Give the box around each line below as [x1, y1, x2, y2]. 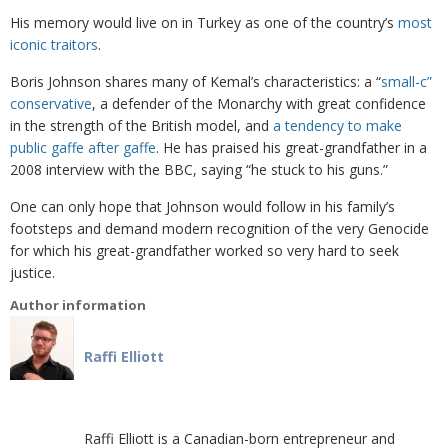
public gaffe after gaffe [10, 138, 156, 157]
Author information [10, 296, 146, 314]
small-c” [381, 72, 432, 91]
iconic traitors [10, 35, 98, 54]
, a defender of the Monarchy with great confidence [92, 94, 426, 113]
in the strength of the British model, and [10, 116, 273, 135]
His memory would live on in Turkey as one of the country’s [10, 13, 398, 32]
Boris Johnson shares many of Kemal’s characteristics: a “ [10, 72, 381, 91]
